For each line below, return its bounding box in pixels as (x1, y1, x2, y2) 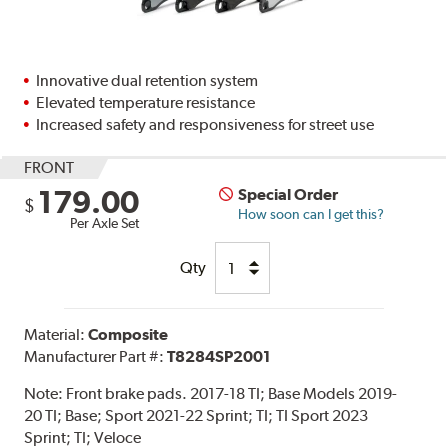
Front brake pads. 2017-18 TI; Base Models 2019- (66, 384, 398, 404)
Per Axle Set (70, 215, 140, 232)
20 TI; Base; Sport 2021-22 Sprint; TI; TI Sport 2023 (24, 406, 369, 426)
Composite (88, 325, 169, 345)
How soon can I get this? (238, 206, 385, 223)
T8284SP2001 (167, 347, 271, 367)
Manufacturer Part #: (24, 347, 168, 367)
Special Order (238, 185, 339, 205)
